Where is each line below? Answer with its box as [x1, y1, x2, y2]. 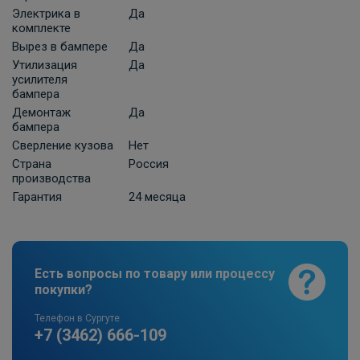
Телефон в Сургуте [35, 313, 120, 325]
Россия [129, 157, 169, 172]
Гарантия [12, 190, 62, 205]
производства [12, 171, 91, 186]
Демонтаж [12, 105, 71, 121]
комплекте [12, 21, 71, 36]
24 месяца [129, 190, 186, 205]
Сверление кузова [12, 138, 113, 153]
